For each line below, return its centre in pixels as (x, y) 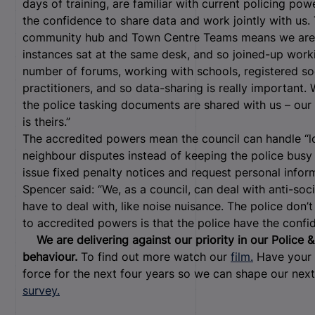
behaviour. (50, 257)
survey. (41, 290)
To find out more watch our (154, 257)
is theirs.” (46, 122)
